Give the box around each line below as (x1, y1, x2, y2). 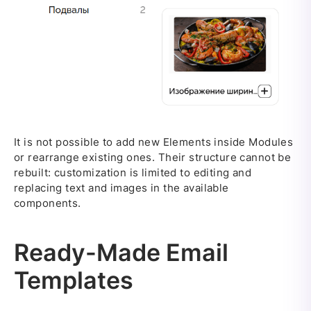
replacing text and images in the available (14, 181, 229, 195)
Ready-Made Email (14, 238, 228, 267)
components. (14, 196, 81, 210)
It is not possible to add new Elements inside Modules (14, 135, 294, 149)
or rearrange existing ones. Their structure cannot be (14, 151, 292, 165)
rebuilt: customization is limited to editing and (14, 166, 252, 180)
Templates (14, 266, 133, 295)
